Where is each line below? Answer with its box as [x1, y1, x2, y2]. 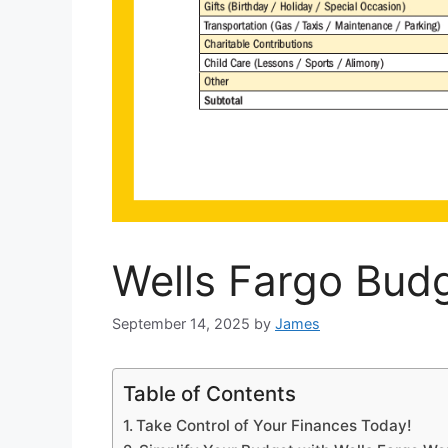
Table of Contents [123, 380, 296, 406]
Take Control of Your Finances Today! [136, 415, 413, 435]
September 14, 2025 [112, 314, 250, 332]
